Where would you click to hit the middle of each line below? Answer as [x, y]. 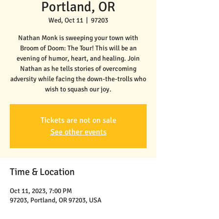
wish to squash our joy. [78, 89]
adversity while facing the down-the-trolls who [78, 79]
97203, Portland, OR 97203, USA [56, 200]
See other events [78, 132]
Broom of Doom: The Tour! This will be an [78, 48]
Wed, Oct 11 [66, 21]
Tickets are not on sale [78, 120]
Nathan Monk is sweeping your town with [78, 38]
